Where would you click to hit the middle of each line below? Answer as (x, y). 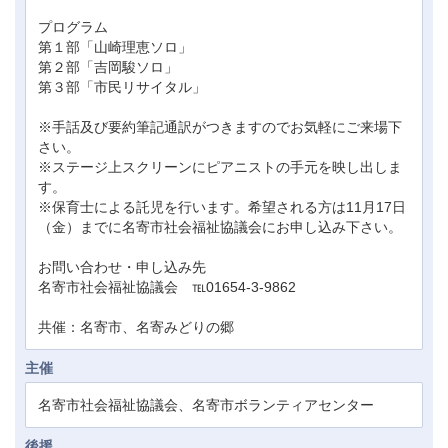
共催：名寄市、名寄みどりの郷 (136, 326)
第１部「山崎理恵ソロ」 (115, 46)
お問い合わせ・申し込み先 (122, 266)
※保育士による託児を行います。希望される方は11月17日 (222, 206)
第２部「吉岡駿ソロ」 (108, 66)
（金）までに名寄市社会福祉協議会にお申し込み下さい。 (220, 226)
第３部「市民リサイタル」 (122, 86)
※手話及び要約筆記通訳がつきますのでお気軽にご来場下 (220, 126)
